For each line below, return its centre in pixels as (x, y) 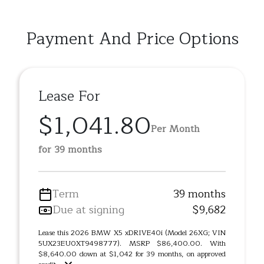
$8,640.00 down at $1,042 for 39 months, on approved (132, 254)
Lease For (69, 97)
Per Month (175, 129)
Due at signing (88, 210)
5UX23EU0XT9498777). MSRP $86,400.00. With (132, 243)
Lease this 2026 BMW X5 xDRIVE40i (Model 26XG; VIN (132, 233)
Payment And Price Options (132, 39)
